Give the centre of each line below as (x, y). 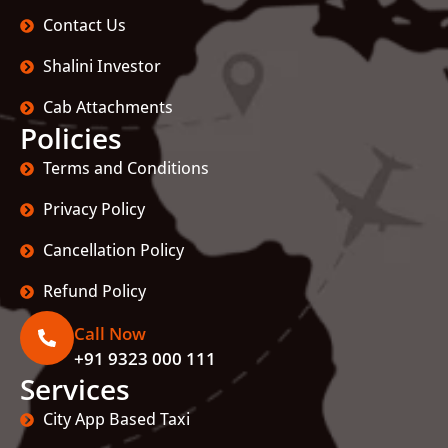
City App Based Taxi (116, 419)
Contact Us (84, 25)
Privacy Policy (93, 209)
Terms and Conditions (125, 168)
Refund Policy (94, 291)
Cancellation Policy (113, 250)
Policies (71, 138)
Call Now (110, 333)
